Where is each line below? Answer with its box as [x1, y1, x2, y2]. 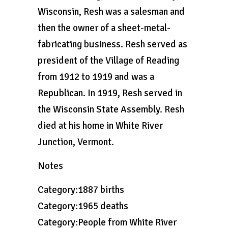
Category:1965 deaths [38, 200, 128, 212]
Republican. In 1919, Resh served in [38, 87, 182, 99]
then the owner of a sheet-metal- [38, 22, 170, 34]
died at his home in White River [38, 120, 163, 132]
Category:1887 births [38, 184, 124, 196]
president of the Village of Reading [38, 54, 179, 67]
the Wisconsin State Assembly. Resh [38, 103, 184, 116]
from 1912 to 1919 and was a [38, 71, 154, 83]
